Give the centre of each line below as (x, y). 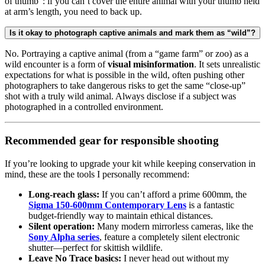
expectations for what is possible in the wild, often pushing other (125, 75)
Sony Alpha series (64, 237)
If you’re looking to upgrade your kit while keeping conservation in (130, 163)
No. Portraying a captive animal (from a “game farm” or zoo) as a (127, 54)
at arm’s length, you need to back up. (73, 12)
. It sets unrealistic (227, 64)
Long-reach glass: (64, 194)
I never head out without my (175, 258)
